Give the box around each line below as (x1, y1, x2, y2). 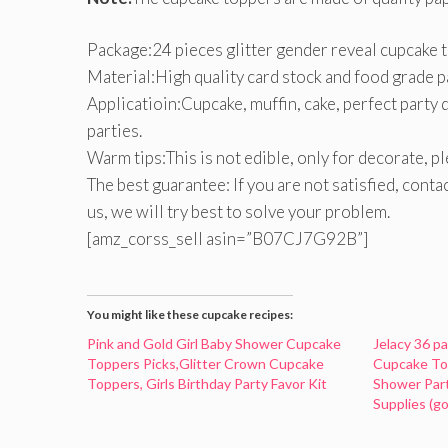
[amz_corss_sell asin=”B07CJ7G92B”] (87, 228, 368, 249)
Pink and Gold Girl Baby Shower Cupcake (87, 334, 341, 352)
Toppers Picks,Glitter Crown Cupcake (87, 354, 324, 372)
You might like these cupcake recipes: (87, 306, 293, 322)
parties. (87, 120, 142, 141)
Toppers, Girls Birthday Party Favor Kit (87, 374, 327, 392)
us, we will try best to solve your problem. (87, 201, 390, 222)
